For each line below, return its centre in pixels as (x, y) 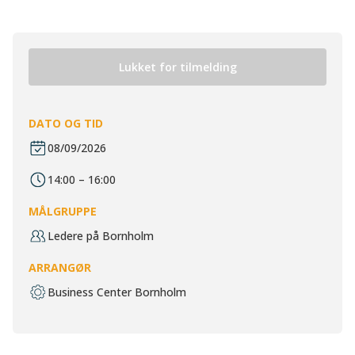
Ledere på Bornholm (101, 236)
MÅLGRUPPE (63, 211)
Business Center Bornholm (117, 292)
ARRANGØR (60, 267)
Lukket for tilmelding (177, 67)
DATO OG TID (66, 123)
